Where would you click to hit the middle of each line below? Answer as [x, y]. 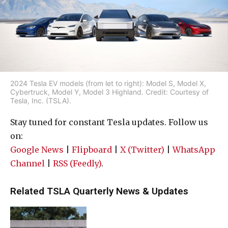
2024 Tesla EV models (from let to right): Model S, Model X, [108, 83]
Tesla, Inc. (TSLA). [41, 101]
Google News [37, 150]
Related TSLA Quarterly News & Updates [99, 191]
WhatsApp [194, 150]
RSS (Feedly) [77, 164]
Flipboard [92, 150]
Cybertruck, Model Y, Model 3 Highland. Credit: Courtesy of [109, 92]
